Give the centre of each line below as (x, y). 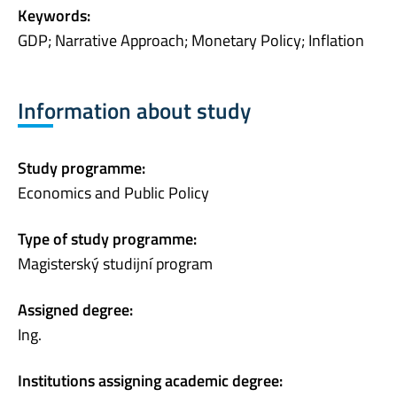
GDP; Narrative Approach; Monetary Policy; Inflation (191, 40)
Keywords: (54, 15)
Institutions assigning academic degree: (150, 381)
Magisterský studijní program (115, 264)
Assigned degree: (75, 310)
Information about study (134, 110)
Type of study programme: (107, 239)
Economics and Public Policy (113, 193)
